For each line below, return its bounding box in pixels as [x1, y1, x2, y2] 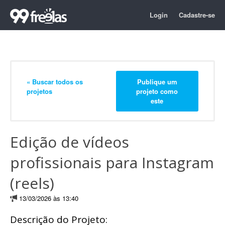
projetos [27, 86, 52, 96]
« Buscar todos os [27, 76, 83, 86]
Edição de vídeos [10, 132, 129, 152]
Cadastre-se [179, 10, 215, 20]
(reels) [10, 173, 54, 193]
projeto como [136, 86, 178, 96]
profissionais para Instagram [10, 152, 214, 173]
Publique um [137, 76, 177, 86]
